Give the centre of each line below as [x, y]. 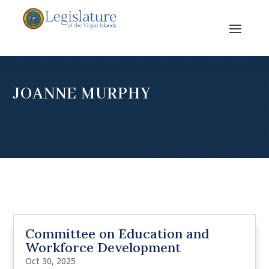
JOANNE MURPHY [82, 94]
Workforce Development [103, 248]
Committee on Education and [117, 234]
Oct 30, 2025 [51, 261]
